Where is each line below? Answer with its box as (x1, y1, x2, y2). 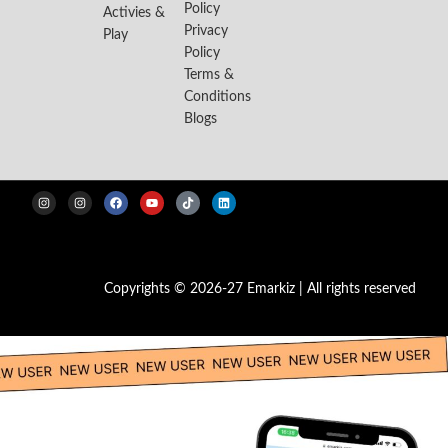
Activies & (103, 6, 166, 20)
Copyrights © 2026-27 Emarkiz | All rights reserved (103, 282, 416, 296)
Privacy (183, 24, 228, 38)
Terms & (183, 68, 234, 82)
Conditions (183, 90, 251, 104)
